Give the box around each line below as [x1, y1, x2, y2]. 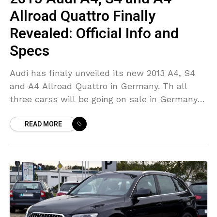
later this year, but [10, 107, 88, 118]
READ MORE [25, 119, 62, 130]
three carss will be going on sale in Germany [10, 94, 198, 105]
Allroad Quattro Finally [10, 6, 155, 28]
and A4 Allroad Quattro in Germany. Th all [10, 81, 187, 92]
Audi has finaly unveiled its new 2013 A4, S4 [10, 68, 195, 78]
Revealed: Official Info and [10, 23, 179, 45]
